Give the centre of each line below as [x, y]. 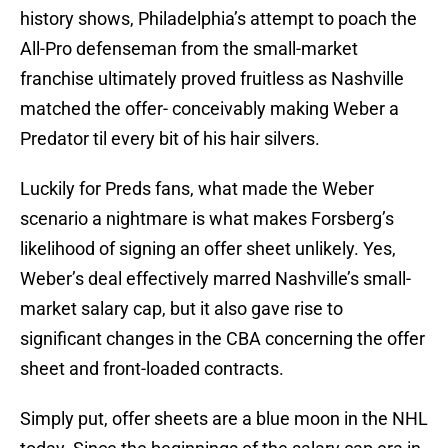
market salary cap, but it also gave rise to [181, 309]
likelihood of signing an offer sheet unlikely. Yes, [208, 249]
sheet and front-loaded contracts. [152, 369]
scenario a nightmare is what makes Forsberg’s [207, 219]
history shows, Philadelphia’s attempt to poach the [218, 19]
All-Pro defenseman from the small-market [189, 49]
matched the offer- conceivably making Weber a [209, 109]
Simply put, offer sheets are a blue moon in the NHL [224, 419]
